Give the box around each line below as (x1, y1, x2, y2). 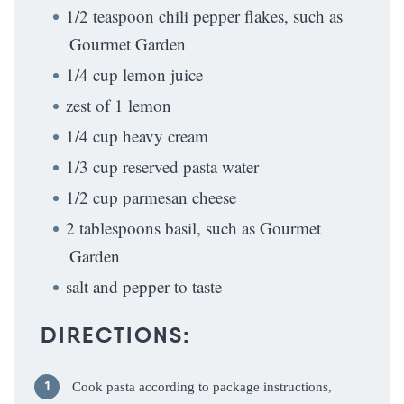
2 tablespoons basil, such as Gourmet (66, 216, 321, 240)
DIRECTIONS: (41, 322, 191, 350)
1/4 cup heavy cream (66, 124, 208, 148)
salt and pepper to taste (66, 275, 222, 298)
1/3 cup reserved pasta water (66, 155, 259, 179)
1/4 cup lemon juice (66, 63, 203, 87)
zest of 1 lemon (66, 94, 171, 117)
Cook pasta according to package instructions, (72, 380, 332, 395)
